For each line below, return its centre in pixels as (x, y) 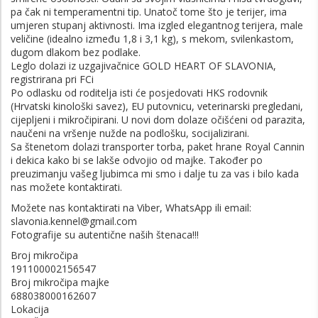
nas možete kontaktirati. (66, 187)
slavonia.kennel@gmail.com (74, 221)
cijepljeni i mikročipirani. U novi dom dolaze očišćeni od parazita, (158, 119)
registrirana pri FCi (52, 79)
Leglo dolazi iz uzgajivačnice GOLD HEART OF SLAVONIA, (143, 65)
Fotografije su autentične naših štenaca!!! (105, 234)
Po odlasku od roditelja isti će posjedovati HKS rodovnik (139, 92)
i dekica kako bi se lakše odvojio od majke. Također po (137, 160)
